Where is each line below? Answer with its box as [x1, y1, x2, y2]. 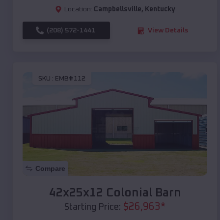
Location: [64, 6, 92, 13]
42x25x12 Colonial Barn [49, 187, 181, 199]
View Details [148, 27, 188, 34]
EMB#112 [55, 75, 85, 82]
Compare [35, 165, 65, 173]
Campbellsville [93, 6, 141, 13]
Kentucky [144, 6, 175, 13]
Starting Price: [64, 203, 121, 212]
